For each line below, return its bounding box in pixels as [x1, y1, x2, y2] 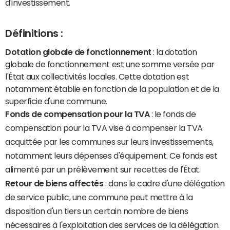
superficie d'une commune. [5, 97, 108, 105]
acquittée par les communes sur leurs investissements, [5, 137, 214, 146]
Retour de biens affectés [5, 179, 104, 187]
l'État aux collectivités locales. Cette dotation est [5, 72, 189, 81]
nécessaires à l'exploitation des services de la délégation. [5, 220, 220, 229]
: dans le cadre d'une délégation [103, 179, 225, 187]
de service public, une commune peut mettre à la [5, 193, 193, 201]
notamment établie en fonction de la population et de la [5, 84, 219, 93]
